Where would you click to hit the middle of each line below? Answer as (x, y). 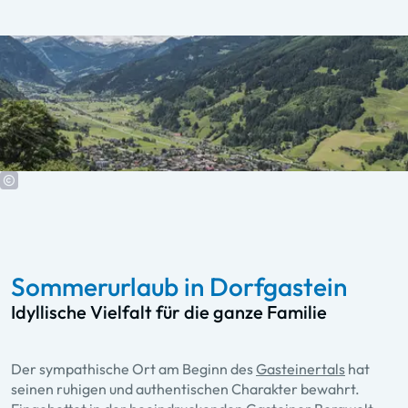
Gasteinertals (301, 369)
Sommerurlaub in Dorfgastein (179, 287)
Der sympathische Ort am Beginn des (133, 369)
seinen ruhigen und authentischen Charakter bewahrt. (185, 389)
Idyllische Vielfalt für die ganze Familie (169, 312)
